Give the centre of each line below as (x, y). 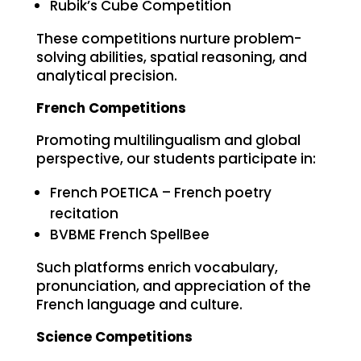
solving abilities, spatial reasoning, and (171, 57)
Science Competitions (114, 336)
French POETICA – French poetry (160, 192)
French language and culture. (139, 304)
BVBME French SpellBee (131, 234)
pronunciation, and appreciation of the (173, 286)
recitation (84, 213)
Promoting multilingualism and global (168, 140)
